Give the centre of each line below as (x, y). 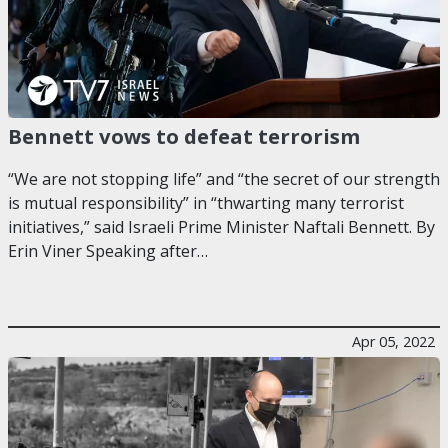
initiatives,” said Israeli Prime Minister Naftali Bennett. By (221, 227)
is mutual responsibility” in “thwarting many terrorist (206, 203)
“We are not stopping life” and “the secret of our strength (224, 179)
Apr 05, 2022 (393, 342)
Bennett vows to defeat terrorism (184, 136)
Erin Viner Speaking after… (108, 251)
